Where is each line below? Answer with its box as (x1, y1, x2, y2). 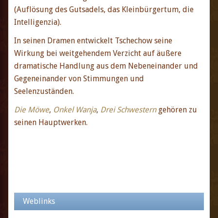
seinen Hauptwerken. (14, 117, 88, 127)
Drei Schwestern (100, 105, 156, 114)
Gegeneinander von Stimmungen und (14, 73, 144, 83)
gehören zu (156, 105, 197, 114)
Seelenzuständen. (14, 86, 74, 96)
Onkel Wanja (53, 105, 96, 114)
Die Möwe (14, 105, 49, 114)
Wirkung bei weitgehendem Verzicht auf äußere (14, 48, 182, 58)
